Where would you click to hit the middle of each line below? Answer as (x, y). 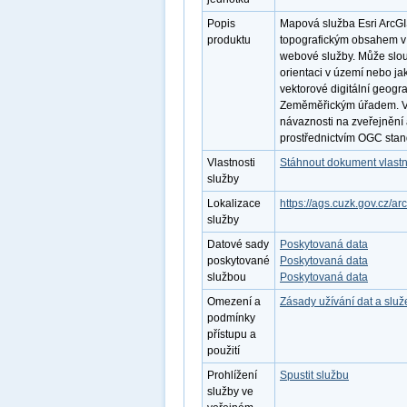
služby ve (230, 392)
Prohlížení (232, 375)
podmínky (231, 318)
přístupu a (232, 334)
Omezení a (234, 302)
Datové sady (238, 244)
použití (223, 351)
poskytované (238, 261)
